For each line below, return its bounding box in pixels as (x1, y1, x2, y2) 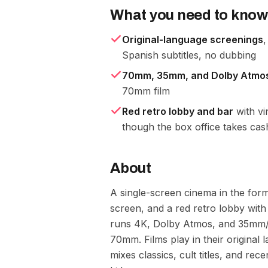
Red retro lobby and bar (122, 105, 233, 117)
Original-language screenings (122, 33, 263, 45)
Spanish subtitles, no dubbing (122, 49, 256, 61)
